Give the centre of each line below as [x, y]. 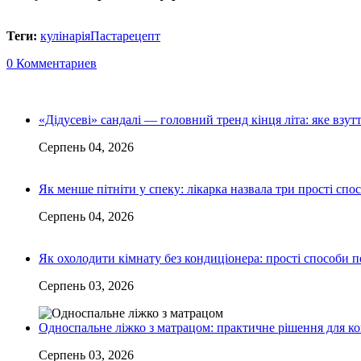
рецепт [141, 35]
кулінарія [65, 35]
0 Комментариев [52, 63]
